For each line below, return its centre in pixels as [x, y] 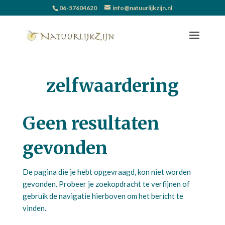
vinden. [34, 208]
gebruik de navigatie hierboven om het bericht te [103, 196]
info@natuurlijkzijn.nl [143, 8]
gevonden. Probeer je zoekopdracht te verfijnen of [106, 184]
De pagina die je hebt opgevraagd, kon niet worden [106, 172]
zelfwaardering [112, 86]
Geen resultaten [91, 124]
